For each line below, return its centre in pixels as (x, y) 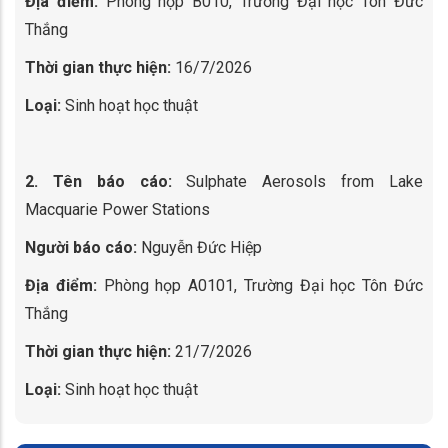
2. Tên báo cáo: (98, 181)
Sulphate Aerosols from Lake (297, 181)
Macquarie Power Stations (117, 209)
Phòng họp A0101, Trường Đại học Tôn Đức (260, 285)
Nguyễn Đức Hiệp (199, 247)
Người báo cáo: (81, 247)
